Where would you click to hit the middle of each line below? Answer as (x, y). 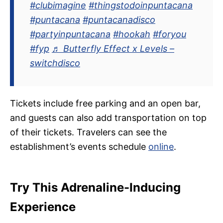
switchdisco (55, 63)
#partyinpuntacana (70, 34)
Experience (43, 207)
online (161, 147)
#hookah (132, 34)
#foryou (169, 34)
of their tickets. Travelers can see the (88, 132)
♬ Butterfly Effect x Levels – (113, 49)
